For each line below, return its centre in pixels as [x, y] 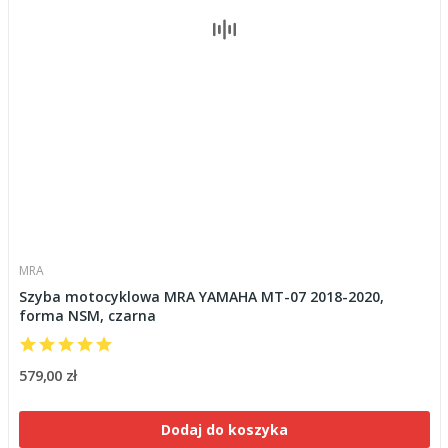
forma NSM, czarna [87, 315]
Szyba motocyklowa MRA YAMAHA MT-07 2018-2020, [201, 296]
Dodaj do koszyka [224, 429]
